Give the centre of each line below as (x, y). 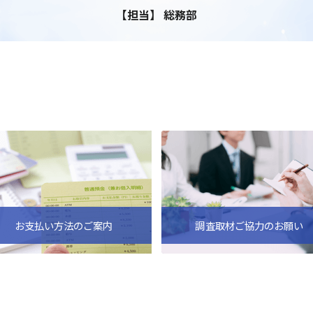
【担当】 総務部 (156, 15)
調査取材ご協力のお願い (249, 225)
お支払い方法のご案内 (64, 225)
